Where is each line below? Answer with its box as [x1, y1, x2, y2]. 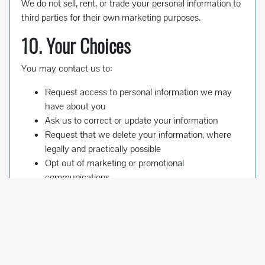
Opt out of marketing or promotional [45, 157, 184, 170]
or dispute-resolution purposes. [21, 223, 141, 236]
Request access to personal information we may [45, 86, 232, 99]
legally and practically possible [45, 143, 161, 156]
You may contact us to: [21, 62, 112, 75]
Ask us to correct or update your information [45, 114, 218, 127]
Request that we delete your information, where [45, 128, 231, 141]
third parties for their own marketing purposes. [21, 11, 201, 24]
